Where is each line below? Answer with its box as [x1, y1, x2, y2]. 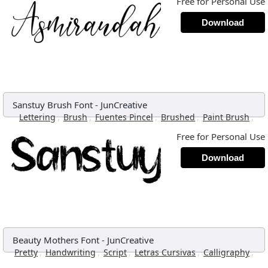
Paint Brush [203, 111, 249, 123]
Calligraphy [203, 246, 249, 258]
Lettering [19, 111, 56, 123]
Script [103, 246, 127, 258]
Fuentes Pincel [95, 111, 153, 123]
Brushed [161, 111, 195, 123]
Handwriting [45, 246, 96, 258]
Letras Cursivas [135, 246, 196, 258]
